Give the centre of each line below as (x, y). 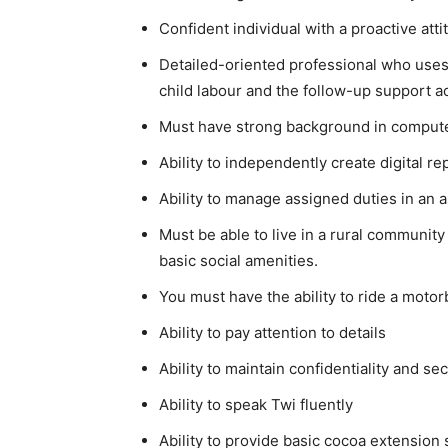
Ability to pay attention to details (272, 332)
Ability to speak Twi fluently (256, 404)
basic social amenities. (238, 260)
